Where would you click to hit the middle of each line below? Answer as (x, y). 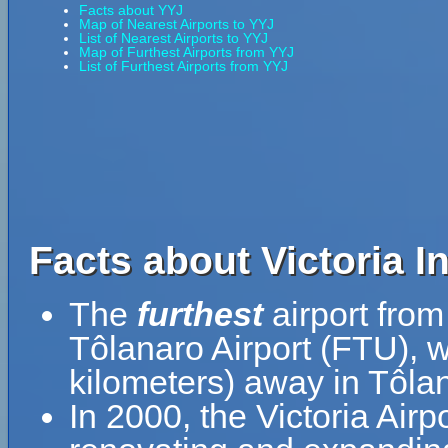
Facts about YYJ (131, 10)
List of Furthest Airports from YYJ (183, 66)
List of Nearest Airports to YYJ (173, 38)
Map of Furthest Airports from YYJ (186, 52)
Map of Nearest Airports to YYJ (176, 24)
